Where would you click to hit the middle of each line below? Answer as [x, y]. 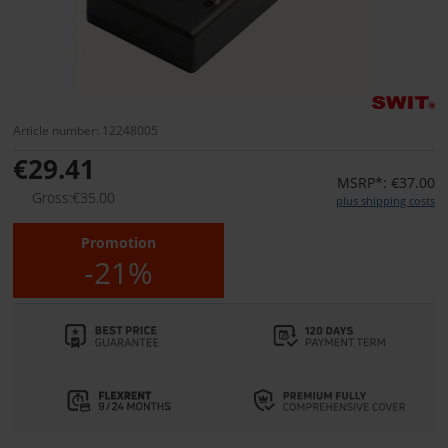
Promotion [118, 243]
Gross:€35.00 [73, 198]
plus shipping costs [385, 201]
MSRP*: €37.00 [386, 183]
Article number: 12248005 [85, 130]
